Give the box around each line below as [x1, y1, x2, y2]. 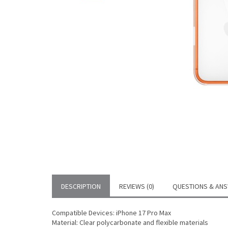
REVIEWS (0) [119, 182, 154, 191]
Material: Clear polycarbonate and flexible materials [52, 218, 208, 227]
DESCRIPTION [61, 182, 101, 191]
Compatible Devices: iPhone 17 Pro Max [52, 208, 171, 217]
